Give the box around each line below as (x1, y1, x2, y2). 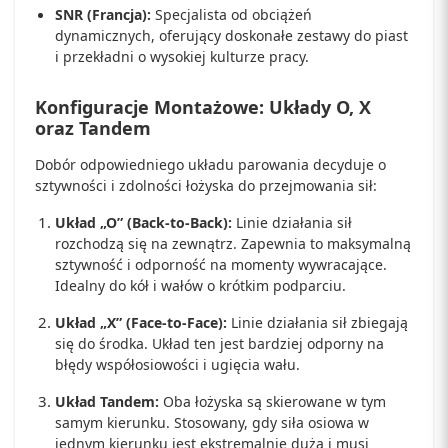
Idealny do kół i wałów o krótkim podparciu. (55, 276, 346, 295)
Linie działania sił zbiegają (227, 313, 408, 332)
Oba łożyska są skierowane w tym (159, 392, 386, 411)
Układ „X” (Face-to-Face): (55, 313, 227, 332)
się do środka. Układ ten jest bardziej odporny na (55, 334, 384, 353)
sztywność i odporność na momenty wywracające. (55, 255, 387, 274)
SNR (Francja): (55, 5, 151, 24)
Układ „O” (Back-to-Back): (55, 213, 232, 232)
